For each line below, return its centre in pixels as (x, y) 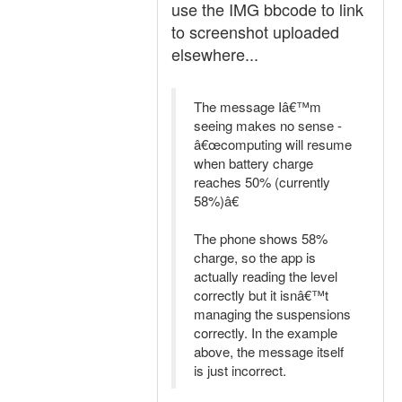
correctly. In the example (266, 332)
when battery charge (253, 163)
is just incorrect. (240, 370)
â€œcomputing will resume (273, 144)
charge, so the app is (255, 257)
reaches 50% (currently (262, 182)
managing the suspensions (272, 314)
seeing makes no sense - (268, 125)
